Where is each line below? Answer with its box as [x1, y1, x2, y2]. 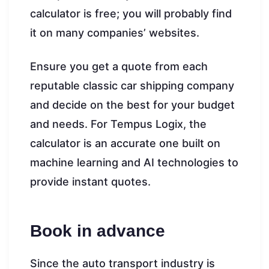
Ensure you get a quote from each [30, 59, 208, 73]
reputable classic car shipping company [30, 79, 234, 92]
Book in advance [30, 221, 165, 240]
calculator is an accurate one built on [30, 136, 220, 150]
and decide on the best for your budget [30, 98, 235, 111]
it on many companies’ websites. [30, 26, 199, 39]
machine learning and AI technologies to [30, 156, 238, 169]
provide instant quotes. [30, 175, 151, 188]
